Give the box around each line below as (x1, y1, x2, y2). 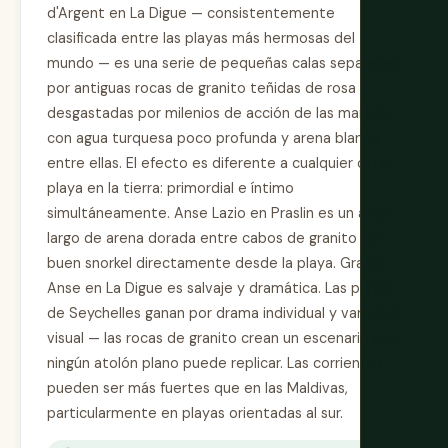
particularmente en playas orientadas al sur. (47, 403, 343, 422)
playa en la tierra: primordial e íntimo (47, 178, 294, 197)
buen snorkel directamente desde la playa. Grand (47, 253, 381, 272)
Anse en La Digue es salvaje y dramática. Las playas (47, 278, 394, 297)
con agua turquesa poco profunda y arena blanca (47, 128, 379, 147)
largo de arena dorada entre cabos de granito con (47, 228, 386, 247)
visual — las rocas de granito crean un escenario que (47, 328, 399, 347)
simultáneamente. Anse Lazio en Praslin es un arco (47, 203, 388, 222)
